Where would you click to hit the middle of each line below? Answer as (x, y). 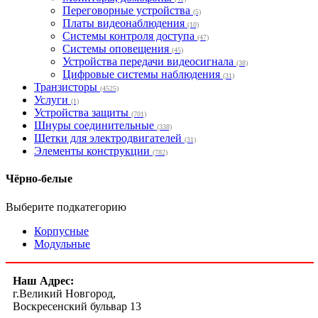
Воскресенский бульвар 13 (77, 306)
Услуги (53, 100)
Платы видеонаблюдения (125, 23)
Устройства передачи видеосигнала (149, 62)
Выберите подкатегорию (66, 207)
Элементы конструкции (93, 151)
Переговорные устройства (128, 11)
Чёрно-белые (39, 179)
